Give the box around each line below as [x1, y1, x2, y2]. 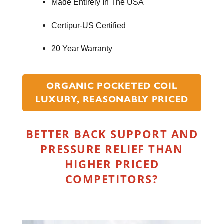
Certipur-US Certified [51, 20, 126, 30]
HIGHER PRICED [64, 156, 159, 172]
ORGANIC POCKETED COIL [46, 80, 177, 92]
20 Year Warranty [51, 44, 112, 53]
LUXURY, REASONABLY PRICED [35, 94, 188, 105]
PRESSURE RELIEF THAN [40, 141, 183, 157]
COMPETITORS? [65, 171, 159, 187]
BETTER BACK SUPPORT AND [25, 126, 198, 142]
